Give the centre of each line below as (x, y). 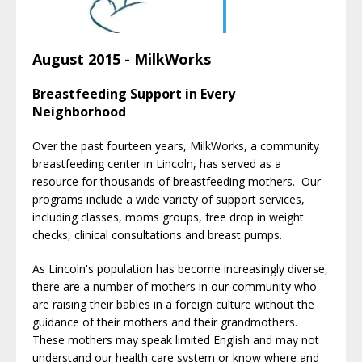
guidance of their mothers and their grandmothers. (166, 322)
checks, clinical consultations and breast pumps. (159, 234)
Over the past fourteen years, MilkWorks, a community (176, 145)
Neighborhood (79, 111)
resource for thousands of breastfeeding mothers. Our (177, 181)
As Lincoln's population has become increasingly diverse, (180, 268)
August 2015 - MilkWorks (122, 59)
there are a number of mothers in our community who (175, 286)
